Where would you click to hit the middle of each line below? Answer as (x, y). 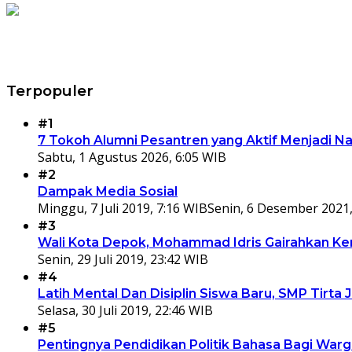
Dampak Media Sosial (108, 191)
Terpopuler (50, 90)
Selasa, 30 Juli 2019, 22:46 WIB (125, 310)
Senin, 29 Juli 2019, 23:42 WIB (123, 259)
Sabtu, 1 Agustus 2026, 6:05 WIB (132, 157)
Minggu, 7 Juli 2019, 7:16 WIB (123, 208)
